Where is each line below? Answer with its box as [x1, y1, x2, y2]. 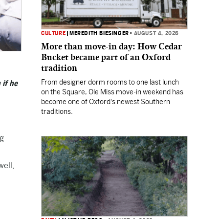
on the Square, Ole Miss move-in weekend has [41, 88, 183, 96]
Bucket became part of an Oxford [41, 52, 171, 63]
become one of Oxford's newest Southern [41, 98, 170, 106]
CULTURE [41, 30, 66, 37]
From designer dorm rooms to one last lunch [41, 78, 179, 86]
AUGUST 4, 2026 [133, 30, 179, 37]
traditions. [41, 108, 73, 115]
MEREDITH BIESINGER [69, 30, 129, 37]
